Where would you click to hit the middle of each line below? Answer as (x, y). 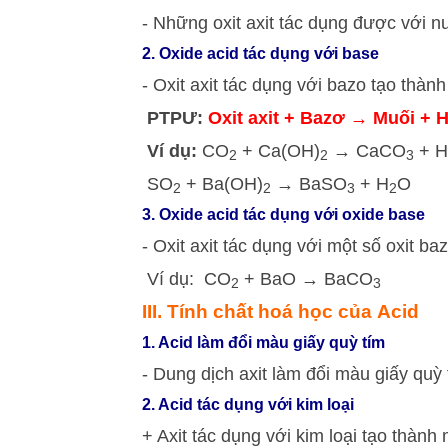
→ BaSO (309, 184)
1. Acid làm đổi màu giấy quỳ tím (263, 342)
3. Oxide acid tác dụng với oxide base (283, 214)
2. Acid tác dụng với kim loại (248, 404)
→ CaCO (367, 151)
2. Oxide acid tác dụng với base (260, 53)
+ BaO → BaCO (306, 279)
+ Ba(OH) (222, 184)
